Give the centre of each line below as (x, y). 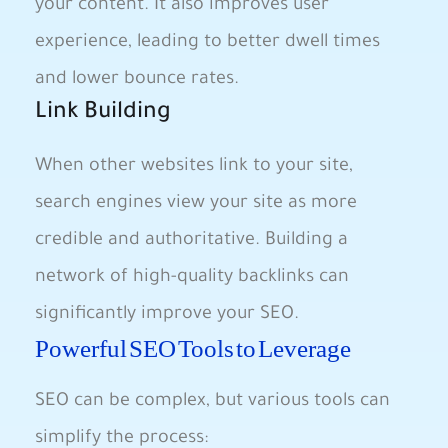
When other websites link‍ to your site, (194, 167)
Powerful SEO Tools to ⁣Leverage (193, 349)
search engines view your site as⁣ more (196, 204)
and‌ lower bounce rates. (137, 80)
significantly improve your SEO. (167, 315)
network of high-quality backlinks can (192, 278)
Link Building (103, 113)
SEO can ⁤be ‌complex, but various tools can (212, 402)
